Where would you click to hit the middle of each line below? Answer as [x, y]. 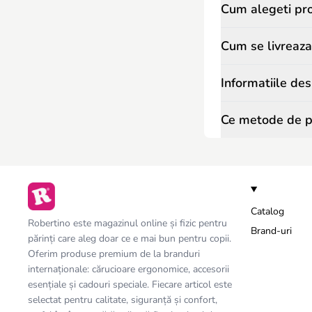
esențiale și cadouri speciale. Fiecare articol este [130, 284]
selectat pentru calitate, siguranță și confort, [123, 300]
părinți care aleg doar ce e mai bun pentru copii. [130, 239]
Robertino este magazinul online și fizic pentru [127, 223]
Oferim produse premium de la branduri [114, 254]
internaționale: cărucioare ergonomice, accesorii [128, 269]
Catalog [267, 211]
